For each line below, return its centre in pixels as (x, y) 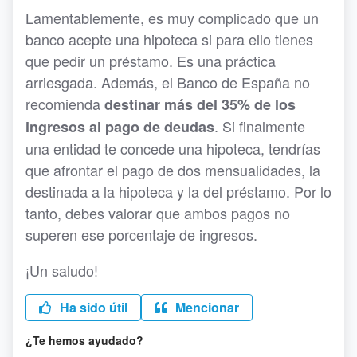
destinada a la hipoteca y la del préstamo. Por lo (178, 192)
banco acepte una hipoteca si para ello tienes (169, 39)
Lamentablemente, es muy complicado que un (172, 18)
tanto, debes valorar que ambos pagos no (158, 213)
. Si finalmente (260, 126)
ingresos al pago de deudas (120, 127)
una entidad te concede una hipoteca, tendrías (173, 149)
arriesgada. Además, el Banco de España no (168, 82)
